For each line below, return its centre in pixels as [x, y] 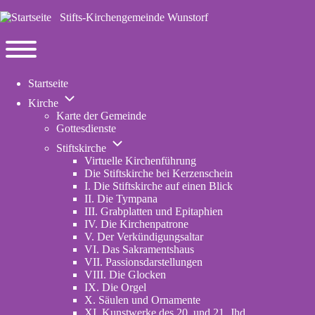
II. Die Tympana [121, 199]
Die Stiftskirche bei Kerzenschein [159, 173]
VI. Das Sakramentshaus [139, 249]
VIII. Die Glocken [125, 275]
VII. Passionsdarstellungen [143, 262]
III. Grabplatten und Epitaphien [154, 211]
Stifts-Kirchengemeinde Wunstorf [134, 17]
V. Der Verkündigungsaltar [144, 237]
